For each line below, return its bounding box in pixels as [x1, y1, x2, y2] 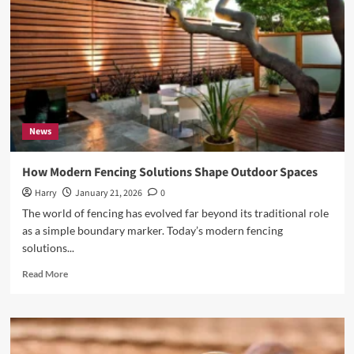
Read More [21, 268, 68, 280]
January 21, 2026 [74, 186, 142, 200]
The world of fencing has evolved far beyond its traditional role [21, 206, 329, 220]
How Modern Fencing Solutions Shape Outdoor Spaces [21, 164, 318, 181]
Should [66, 37, 96, 49]
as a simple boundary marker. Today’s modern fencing [21, 224, 283, 237]
